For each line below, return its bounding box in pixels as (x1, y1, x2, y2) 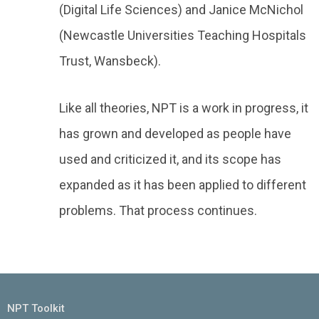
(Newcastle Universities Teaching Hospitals (59, 28, 306, 43)
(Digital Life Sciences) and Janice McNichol (59, 2, 303, 17)
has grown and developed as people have (59, 126, 291, 141)
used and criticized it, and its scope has (59, 152, 281, 167)
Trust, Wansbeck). (59, 53, 161, 68)
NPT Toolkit (7, 302, 65, 315)
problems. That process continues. (59, 203, 257, 218)
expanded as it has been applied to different (59, 177, 306, 192)
